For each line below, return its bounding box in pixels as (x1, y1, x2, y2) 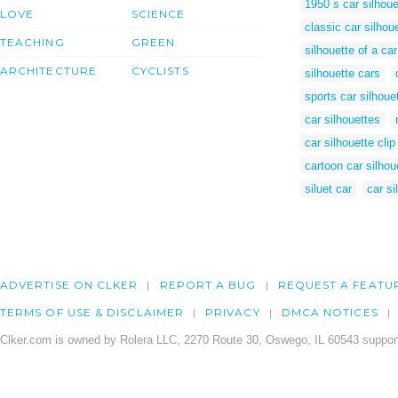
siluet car (305, 181, 352, 195)
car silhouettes (305, 112, 380, 126)
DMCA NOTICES (281, 306, 378, 320)
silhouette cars (305, 66, 380, 80)
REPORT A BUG (159, 278, 257, 292)
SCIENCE (131, 7, 186, 21)
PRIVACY (205, 306, 260, 320)
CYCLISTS (131, 64, 189, 78)
